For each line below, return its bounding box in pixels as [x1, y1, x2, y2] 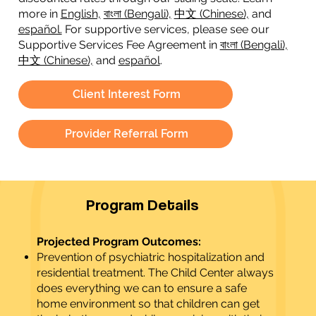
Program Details [85, 195, 199, 214]
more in [18, 6, 61, 20]
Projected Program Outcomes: [36, 235, 201, 249]
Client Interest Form [73, 87, 181, 101]
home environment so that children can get [36, 297, 260, 311]
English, [60, 6, 101, 20]
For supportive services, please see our [61, 22, 269, 36]
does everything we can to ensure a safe [36, 281, 247, 296]
